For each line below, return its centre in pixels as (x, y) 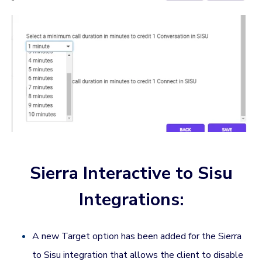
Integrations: (131, 199)
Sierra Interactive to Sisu (131, 173)
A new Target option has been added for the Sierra (137, 236)
